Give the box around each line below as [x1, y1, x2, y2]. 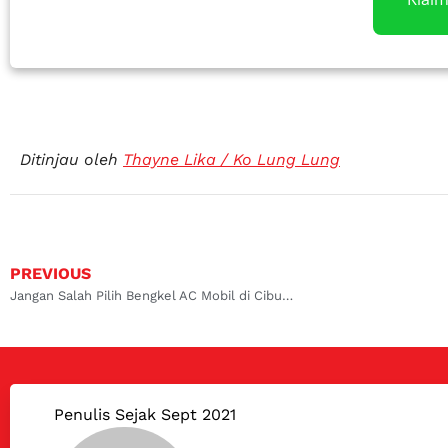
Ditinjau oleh [20, 149, 123, 169]
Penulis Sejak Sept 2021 [53, 405, 236, 425]
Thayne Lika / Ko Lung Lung [123, 149, 340, 169]
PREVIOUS [10, 264, 91, 284]
